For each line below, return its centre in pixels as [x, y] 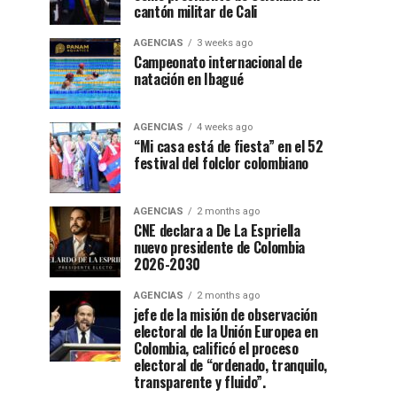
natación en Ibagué [189, 78]
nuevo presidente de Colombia [220, 247]
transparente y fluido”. [200, 381]
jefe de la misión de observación [226, 314]
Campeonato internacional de [218, 62]
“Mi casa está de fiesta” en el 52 [229, 146]
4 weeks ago [225, 127]
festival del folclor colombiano [222, 163]
